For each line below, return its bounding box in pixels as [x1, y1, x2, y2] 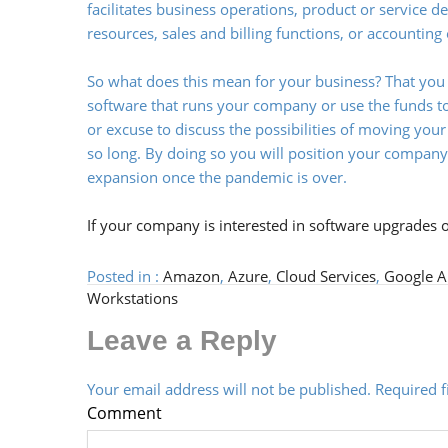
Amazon [163, 266, 220, 287]
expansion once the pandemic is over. [87, 167, 351, 188]
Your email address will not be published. [87, 379, 371, 400]
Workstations [87, 288, 178, 309]
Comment [87, 402, 162, 425]
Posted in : [87, 266, 163, 287]
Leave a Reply [87, 325, 277, 357]
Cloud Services [276, 266, 376, 287]
